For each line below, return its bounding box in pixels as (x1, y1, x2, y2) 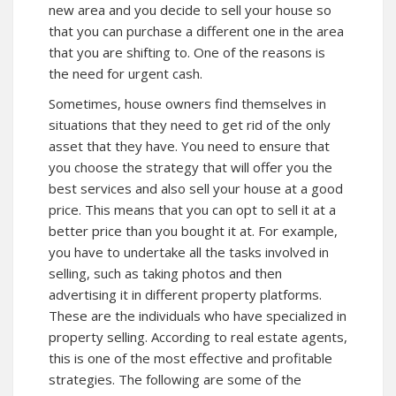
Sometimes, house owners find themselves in (49, 95, 326, 112)
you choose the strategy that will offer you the (49, 158, 332, 176)
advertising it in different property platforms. (49, 286, 322, 303)
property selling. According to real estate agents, (49, 328, 347, 346)
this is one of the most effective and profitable (49, 349, 332, 367)
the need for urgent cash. (49, 65, 202, 82)
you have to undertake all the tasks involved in (49, 243, 329, 261)
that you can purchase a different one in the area (49, 22, 344, 40)
